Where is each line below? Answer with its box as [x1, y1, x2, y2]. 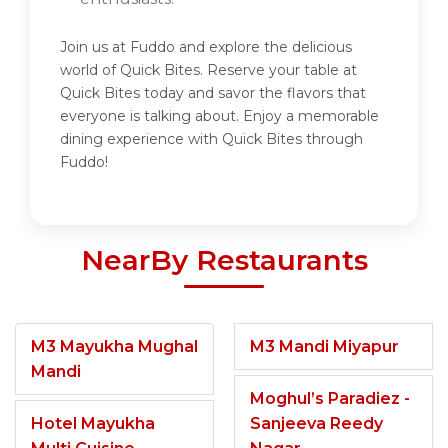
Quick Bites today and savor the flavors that [60, 84, 366, 103]
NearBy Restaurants [80, 243, 368, 278]
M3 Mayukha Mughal [31, 337, 198, 357]
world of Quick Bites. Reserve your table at [60, 61, 357, 80]
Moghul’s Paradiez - [250, 389, 410, 409]
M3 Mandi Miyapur [250, 337, 399, 357]
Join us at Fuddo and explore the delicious [60, 38, 352, 57]
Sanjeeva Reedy [250, 414, 383, 434]
